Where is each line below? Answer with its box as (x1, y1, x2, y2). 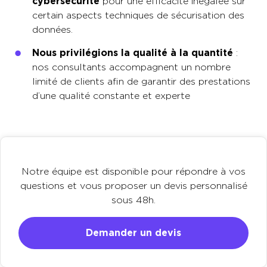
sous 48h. (111, 194, 156, 206)
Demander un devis (86, 227, 181, 238)
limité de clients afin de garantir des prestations (32, 76, 250, 87)
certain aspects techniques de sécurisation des (32, 10, 244, 21)
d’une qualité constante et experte (32, 90, 190, 101)
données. (32, 24, 73, 35)
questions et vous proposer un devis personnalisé (20, 180, 247, 191)
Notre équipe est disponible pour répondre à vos (21, 166, 246, 177)
